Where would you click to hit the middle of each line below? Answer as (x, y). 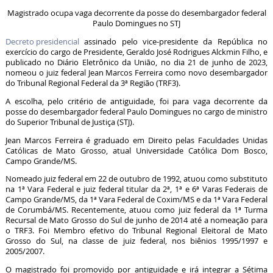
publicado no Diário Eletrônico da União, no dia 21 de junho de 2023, (136, 62)
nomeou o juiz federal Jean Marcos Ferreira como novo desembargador (136, 73)
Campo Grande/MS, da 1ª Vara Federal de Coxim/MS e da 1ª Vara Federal (136, 200)
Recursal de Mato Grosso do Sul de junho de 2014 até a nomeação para (136, 221)
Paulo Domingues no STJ (136, 24)
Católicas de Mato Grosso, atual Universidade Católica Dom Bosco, (136, 151)
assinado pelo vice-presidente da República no (173, 41)
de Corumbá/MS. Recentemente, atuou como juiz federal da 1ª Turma (136, 210)
